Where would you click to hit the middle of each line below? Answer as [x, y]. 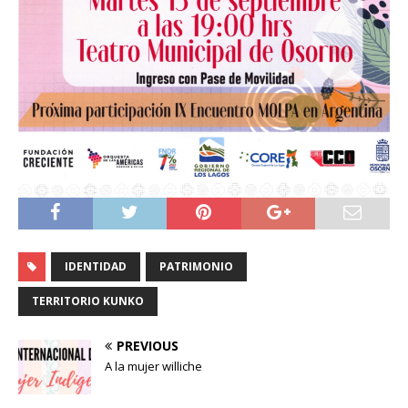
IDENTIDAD [96, 267]
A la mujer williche [153, 367]
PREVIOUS [148, 346]
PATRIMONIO [196, 267]
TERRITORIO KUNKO [88, 301]
